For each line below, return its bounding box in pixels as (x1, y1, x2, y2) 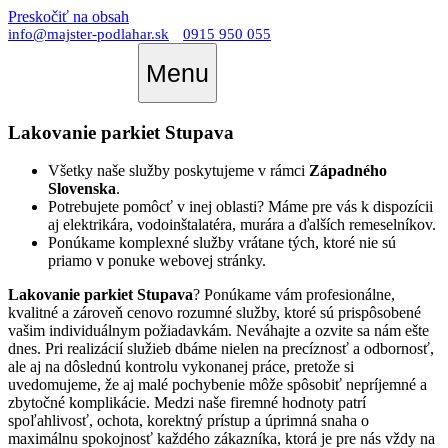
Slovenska (48, 180, 116, 198)
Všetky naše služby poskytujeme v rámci (48, 162, 309, 180)
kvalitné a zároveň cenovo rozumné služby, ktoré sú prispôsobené (8, 304, 421, 322)
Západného (309, 162, 387, 180)
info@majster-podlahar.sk (8, 26, 169, 42)
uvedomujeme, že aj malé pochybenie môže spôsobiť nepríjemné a (8, 376, 427, 394)
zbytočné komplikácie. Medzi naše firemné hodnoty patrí (8, 394, 366, 412)
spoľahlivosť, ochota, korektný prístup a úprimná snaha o (8, 412, 369, 430)
